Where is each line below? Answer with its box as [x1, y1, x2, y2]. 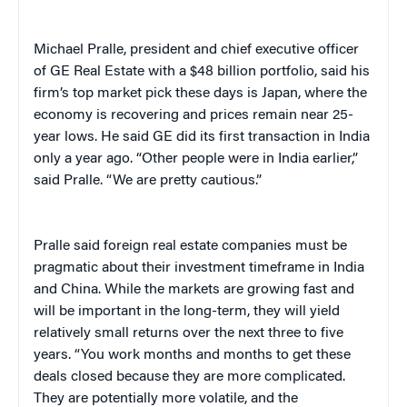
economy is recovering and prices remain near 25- [34, 107, 353, 123]
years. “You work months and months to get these [34, 347, 351, 362]
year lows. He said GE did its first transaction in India [34, 129, 370, 144]
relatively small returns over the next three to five [34, 325, 343, 341]
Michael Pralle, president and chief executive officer [34, 42, 359, 57]
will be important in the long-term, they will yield [34, 303, 340, 319]
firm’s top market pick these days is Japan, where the [34, 85, 367, 101]
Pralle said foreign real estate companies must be [34, 238, 347, 253]
